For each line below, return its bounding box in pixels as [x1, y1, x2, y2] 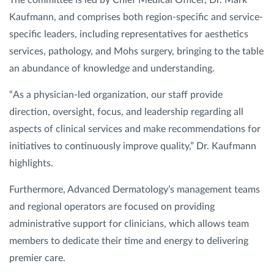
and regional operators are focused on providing [9, 202, 215, 212]
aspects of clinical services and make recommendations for [9, 124, 261, 134]
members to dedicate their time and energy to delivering [9, 236, 248, 246]
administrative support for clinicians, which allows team [9, 219, 249, 229]
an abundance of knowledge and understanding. [9, 64, 217, 73]
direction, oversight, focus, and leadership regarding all [9, 107, 243, 117]
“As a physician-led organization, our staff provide [9, 90, 223, 100]
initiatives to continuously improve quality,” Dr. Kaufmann [9, 141, 256, 151]
